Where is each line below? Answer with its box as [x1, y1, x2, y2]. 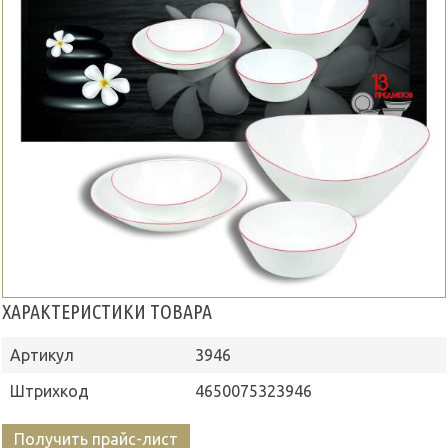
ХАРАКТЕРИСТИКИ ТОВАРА [2, 300, 212, 323]
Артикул [10, 346, 74, 364]
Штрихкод [10, 382, 89, 400]
